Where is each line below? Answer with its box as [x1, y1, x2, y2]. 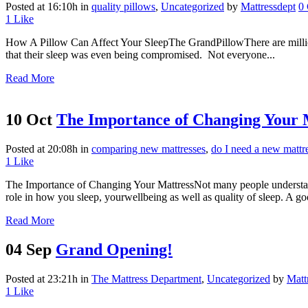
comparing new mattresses [91, 143, 206, 155]
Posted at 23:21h [5, 273, 78, 285]
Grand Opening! [56, 241, 173, 259]
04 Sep [5, 241, 52, 259]
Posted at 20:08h [5, 143, 78, 155]
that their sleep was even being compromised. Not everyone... [5, 49, 275, 61]
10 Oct [5, 111, 52, 129]
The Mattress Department [91, 273, 201, 285]
